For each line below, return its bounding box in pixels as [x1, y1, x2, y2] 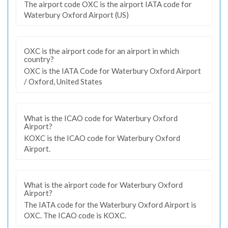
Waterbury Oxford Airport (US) [24, 10, 129, 19]
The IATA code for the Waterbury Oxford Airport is [24, 200, 196, 209]
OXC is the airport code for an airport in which [24, 46, 179, 55]
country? [24, 54, 54, 64]
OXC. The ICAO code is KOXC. [24, 211, 126, 220]
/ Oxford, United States [24, 77, 102, 86]
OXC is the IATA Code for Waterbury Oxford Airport [24, 66, 201, 75]
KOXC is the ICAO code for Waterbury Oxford [24, 133, 180, 142]
